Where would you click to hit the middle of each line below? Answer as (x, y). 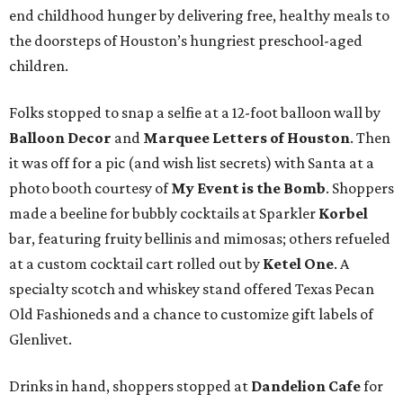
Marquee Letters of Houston (246, 138)
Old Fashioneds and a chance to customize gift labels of (191, 314)
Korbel (343, 214)
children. (39, 66)
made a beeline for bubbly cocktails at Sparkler (164, 214)
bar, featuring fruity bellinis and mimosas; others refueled (200, 239)
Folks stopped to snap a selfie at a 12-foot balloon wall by (195, 113)
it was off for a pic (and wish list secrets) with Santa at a (192, 163)
